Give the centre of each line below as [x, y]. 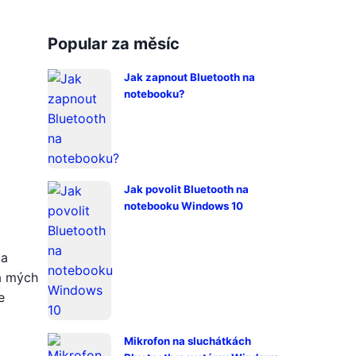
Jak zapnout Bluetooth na [190, 77]
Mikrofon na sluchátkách [188, 341]
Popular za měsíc [114, 44]
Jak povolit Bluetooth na [186, 189]
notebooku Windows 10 [184, 206]
